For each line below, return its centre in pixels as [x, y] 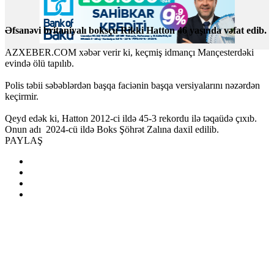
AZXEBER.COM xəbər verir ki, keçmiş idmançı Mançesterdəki [129, 52]
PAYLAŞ [24, 140]
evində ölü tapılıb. [39, 63]
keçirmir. [22, 96]
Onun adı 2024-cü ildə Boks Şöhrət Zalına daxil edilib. [112, 129]
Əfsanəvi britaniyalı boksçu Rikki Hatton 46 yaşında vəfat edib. [136, 30]
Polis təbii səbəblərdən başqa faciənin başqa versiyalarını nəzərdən [132, 85]
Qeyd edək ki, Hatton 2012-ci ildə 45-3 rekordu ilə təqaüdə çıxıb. [132, 118]
